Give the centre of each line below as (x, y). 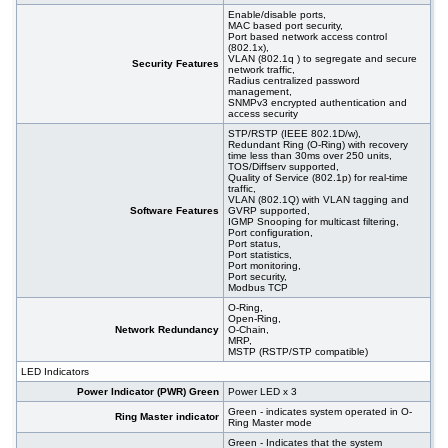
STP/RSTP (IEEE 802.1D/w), (295, 134)
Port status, (255, 244)
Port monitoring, (265, 266)
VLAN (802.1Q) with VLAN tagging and (319, 200)
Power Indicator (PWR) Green (148, 392)
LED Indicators (55, 372)
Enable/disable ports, (277, 15)
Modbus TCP (258, 288)
